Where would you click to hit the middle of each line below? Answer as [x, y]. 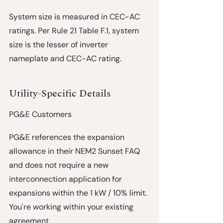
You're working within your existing [72, 207]
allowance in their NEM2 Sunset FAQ [75, 151]
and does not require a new [60, 165]
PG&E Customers [40, 114]
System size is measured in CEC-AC [75, 16]
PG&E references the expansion [68, 137]
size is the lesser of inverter [59, 44]
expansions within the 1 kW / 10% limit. [79, 193]
